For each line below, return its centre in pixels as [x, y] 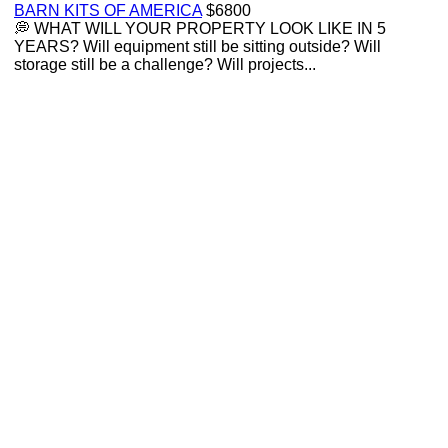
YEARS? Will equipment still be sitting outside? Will [197, 46]
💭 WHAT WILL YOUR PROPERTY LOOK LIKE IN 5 [200, 28]
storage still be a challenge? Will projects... [165, 64]
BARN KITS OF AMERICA [108, 10]
